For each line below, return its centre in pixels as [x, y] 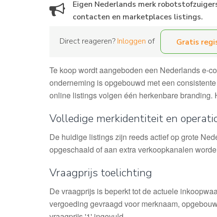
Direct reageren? [88, 41]
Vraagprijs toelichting [101, 173]
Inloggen [132, 41]
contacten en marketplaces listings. [138, 17]
